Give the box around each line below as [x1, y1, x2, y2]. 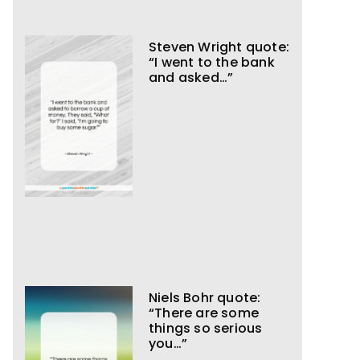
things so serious [149, 318, 263, 337]
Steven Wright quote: [149, 38, 289, 57]
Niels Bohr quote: [149, 288, 261, 307]
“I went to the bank [149, 53, 275, 72]
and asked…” [149, 68, 234, 88]
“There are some [149, 303, 259, 322]
